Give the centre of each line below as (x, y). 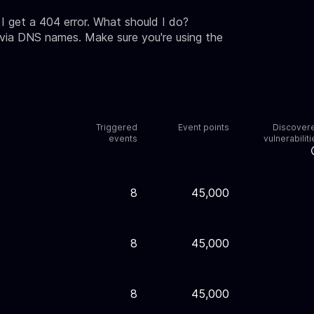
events (123, 138)
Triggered (116, 127)
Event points (204, 127)
